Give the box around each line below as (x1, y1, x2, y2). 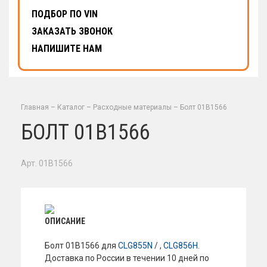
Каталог (57, 103, 85, 111)
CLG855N (118, 241, 153, 250)
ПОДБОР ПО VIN (32, 8, 98, 20)
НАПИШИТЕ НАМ (32, 43, 102, 54)
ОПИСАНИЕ (45, 216, 85, 226)
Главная (21, 103, 49, 111)
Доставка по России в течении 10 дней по (45, 253, 209, 263)
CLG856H (163, 241, 198, 250)
